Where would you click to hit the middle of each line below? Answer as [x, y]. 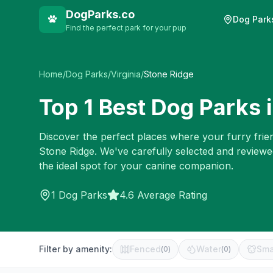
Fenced [145, 249]
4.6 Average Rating [163, 195]
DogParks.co [100, 14]
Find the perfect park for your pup [126, 28]
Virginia [126, 74]
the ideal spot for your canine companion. [136, 166]
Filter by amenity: [76, 249]
